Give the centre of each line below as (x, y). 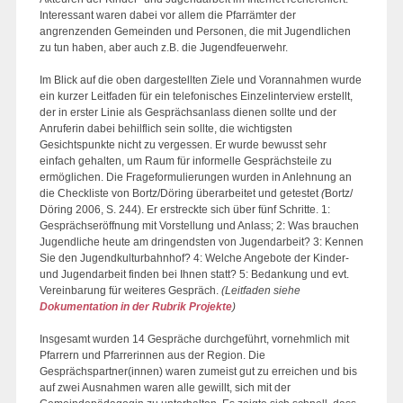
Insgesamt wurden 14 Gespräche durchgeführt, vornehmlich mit (194, 339)
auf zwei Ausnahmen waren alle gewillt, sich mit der (165, 388)
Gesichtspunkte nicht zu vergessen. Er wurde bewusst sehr (183, 145)
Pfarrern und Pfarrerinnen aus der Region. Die (152, 355)
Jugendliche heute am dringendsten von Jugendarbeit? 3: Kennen (201, 242)
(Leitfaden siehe (261, 291)
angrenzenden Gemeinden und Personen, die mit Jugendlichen (195, 31)
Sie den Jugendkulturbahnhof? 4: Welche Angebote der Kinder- (194, 258)
